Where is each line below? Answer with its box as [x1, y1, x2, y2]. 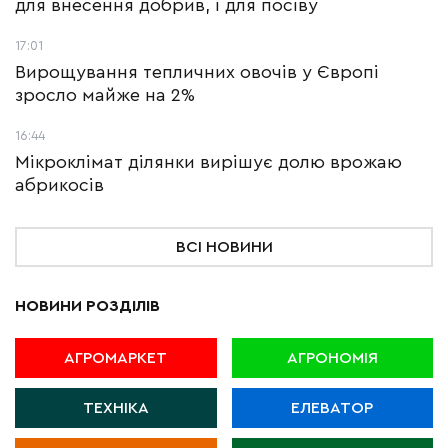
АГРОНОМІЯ [286, 350, 378, 367]
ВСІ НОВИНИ [175, 239, 273, 256]
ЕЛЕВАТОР [291, 400, 374, 417]
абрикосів [15, 176, 104, 195]
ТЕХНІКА [82, 400, 149, 417]
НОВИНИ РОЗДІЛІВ [15, 298, 160, 315]
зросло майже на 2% [15, 86, 195, 105]
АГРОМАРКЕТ [64, 350, 168, 367]
